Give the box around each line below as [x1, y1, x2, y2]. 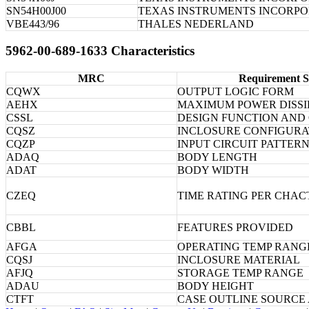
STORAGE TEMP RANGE [177, 267, 303, 279]
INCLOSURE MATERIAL [177, 254, 300, 266]
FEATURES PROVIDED [177, 221, 293, 234]
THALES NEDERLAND [138, 17, 254, 30]
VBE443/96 [6, 17, 59, 30]
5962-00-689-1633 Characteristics [6, 43, 195, 59]
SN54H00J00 [6, 4, 66, 17]
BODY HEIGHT [177, 280, 254, 292]
